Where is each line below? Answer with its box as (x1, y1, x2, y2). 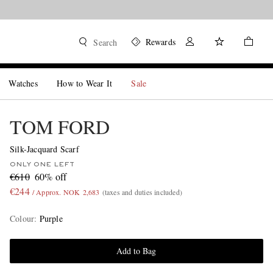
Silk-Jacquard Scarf (9, 143, 79, 155)
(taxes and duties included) (102, 187, 182, 197)
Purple (39, 213, 63, 224)
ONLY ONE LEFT (9, 161, 74, 168)
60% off (34, 170, 67, 183)
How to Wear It (57, 77, 113, 89)
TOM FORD (9, 113, 110, 140)
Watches (9, 77, 38, 89)
